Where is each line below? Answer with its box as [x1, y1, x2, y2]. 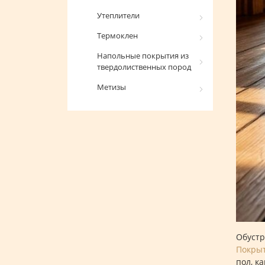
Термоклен [97, 30, 138, 41]
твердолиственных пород [97, 62, 191, 72]
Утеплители [97, 10, 140, 21]
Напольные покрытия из [97, 50, 189, 61]
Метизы [97, 82, 126, 92]
